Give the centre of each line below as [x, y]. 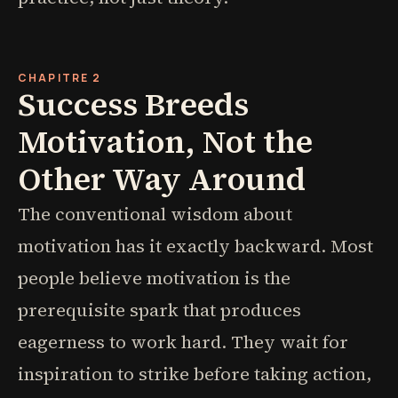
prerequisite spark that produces [159, 310]
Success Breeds [133, 104]
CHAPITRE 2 [60, 78]
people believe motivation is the [154, 278]
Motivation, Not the [165, 142]
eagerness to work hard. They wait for [183, 342]
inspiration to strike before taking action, [195, 374]
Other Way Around [162, 179]
